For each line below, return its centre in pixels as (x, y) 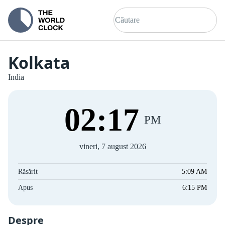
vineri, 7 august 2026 (113, 146)
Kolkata (39, 63)
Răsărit (28, 172)
